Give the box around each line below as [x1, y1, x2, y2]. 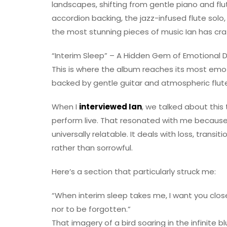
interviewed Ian [79, 101, 142, 112]
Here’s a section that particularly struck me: [52, 166, 216, 177]
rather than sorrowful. [52, 142, 133, 154]
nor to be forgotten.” [52, 204, 131, 215]
